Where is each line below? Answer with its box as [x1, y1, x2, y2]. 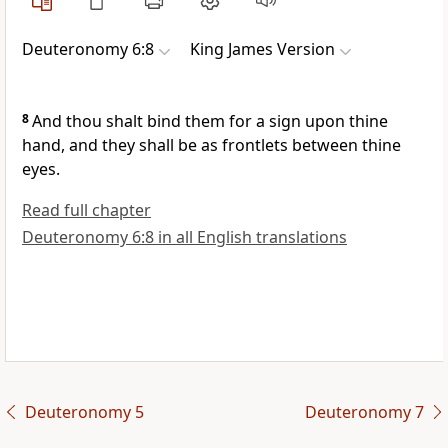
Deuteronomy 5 [24, 401, 144, 424]
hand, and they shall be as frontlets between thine [22, 134, 401, 157]
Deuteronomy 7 [304, 401, 424, 424]
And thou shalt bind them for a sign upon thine [32, 110, 388, 133]
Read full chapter [22, 199, 151, 222]
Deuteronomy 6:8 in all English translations [22, 226, 347, 249]
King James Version [190, 38, 335, 61]
